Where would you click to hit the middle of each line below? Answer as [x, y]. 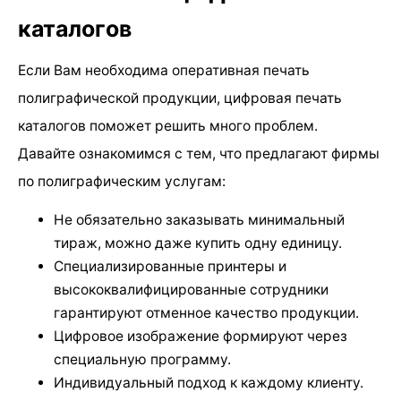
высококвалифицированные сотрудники [191, 290]
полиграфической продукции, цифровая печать [180, 98]
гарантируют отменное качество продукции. [206, 313]
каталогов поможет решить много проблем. [168, 125]
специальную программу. [142, 360]
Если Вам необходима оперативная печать [164, 70]
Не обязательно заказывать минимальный [199, 220]
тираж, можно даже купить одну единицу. [198, 243]
